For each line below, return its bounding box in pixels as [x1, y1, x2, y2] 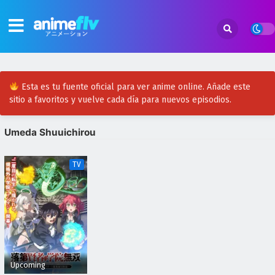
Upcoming [10, 260, 45, 270]
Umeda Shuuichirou [4, 126, 96, 138]
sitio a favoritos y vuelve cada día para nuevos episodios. [9, 95, 231, 105]
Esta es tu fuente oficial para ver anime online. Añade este [18, 82, 250, 92]
